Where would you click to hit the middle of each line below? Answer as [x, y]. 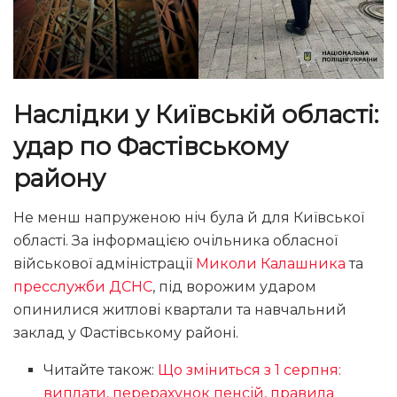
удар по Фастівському [151, 146]
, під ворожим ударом [234, 287]
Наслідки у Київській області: [196, 114]
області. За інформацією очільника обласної [175, 241]
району [59, 178]
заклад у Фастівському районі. [126, 333]
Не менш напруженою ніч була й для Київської [189, 218]
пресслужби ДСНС [83, 287]
